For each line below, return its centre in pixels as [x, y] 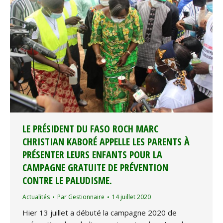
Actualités [36, 197]
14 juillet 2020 [131, 197]
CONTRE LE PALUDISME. [67, 181]
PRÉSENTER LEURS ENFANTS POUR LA [92, 155]
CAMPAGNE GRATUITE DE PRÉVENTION [95, 168]
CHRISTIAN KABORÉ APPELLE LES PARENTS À [106, 142]
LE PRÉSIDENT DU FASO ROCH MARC [90, 129]
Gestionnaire [86, 197]
